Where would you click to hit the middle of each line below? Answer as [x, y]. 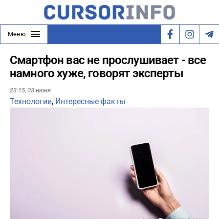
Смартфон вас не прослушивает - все [108, 60]
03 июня [39, 90]
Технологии [31, 102]
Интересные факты [90, 102]
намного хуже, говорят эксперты [97, 73]
